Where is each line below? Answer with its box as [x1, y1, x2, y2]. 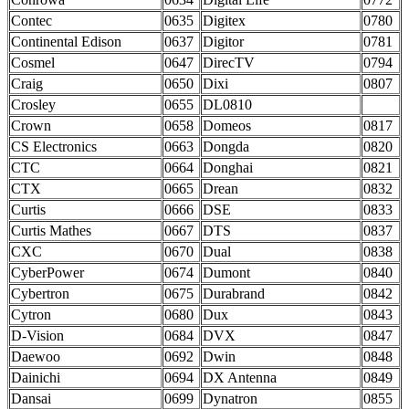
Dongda [203, 139, 249, 155]
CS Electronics [11, 139, 97, 155]
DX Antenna [203, 370, 277, 386]
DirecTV [203, 55, 255, 71]
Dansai [11, 391, 51, 407]
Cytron [11, 307, 51, 323]
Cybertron [11, 286, 69, 302]
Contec [11, 13, 52, 29]
